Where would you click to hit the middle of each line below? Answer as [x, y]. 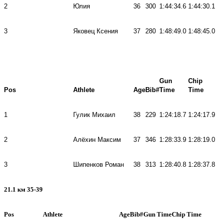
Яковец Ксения [96, 31]
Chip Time [187, 214]
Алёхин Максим [97, 139]
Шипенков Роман [99, 164]
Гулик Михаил [94, 114]
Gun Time [158, 214]
